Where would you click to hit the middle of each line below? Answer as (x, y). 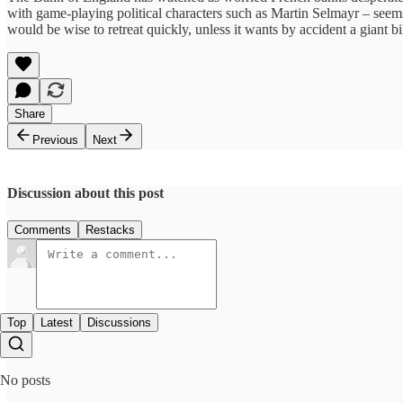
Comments (43, 230)
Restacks (110, 230)
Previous (55, 139)
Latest (57, 323)
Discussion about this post (85, 193)
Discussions (119, 323)
